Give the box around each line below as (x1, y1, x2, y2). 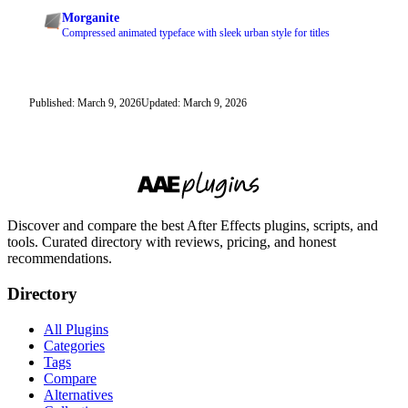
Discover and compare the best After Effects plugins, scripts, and (7, 218, 378, 234)
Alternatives (44, 386, 113, 403)
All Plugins (44, 321, 108, 337)
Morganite (62, 11, 119, 25)
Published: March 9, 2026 (29, 97, 141, 110)
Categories (44, 337, 105, 353)
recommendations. (7, 250, 112, 267)
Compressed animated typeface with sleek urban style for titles (62, 26, 330, 40)
